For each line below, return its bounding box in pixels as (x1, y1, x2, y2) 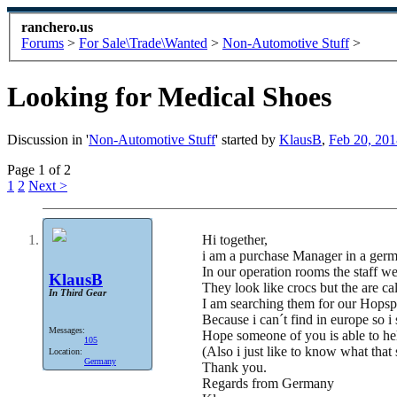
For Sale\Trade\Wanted (79, 35, 207, 51)
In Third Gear (49, 287, 106, 299)
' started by (215, 132, 279, 148)
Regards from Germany (202, 376, 334, 392)
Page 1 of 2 (7, 162, 71, 178)
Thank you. (202, 360, 267, 376)
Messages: (49, 324, 85, 335)
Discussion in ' (7, 132, 89, 148)
